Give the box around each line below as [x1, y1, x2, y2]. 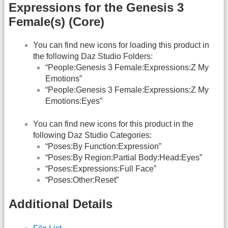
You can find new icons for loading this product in [33, 41, 209, 50]
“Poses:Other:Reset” [45, 175, 119, 184]
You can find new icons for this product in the [33, 119, 193, 128]
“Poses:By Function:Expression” [45, 141, 161, 151]
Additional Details [9, 197, 112, 211]
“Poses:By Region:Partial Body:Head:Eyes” [45, 153, 202, 162]
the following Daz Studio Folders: [33, 52, 153, 61]
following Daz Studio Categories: [33, 130, 152, 139]
